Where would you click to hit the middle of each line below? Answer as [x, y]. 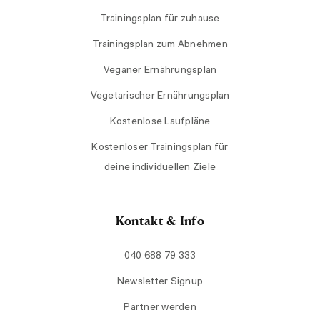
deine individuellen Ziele [160, 167]
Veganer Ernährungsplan [160, 70]
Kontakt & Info [160, 220]
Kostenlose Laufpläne [160, 122]
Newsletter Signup [160, 282]
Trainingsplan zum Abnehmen [160, 45]
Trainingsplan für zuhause [160, 19]
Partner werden [160, 307]
